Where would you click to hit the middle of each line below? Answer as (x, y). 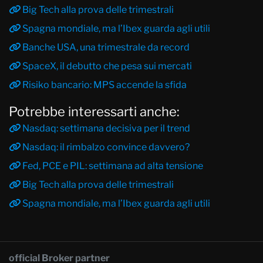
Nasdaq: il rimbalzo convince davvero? (105, 147)
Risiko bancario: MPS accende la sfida (104, 85)
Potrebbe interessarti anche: (94, 111)
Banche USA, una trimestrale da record (105, 47)
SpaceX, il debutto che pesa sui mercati (106, 66)
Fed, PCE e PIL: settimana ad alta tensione (112, 166)
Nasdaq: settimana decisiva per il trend (105, 128)
